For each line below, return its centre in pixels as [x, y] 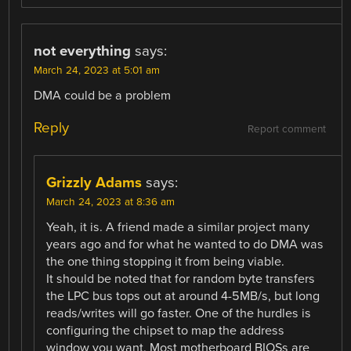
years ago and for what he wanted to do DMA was [185, 245]
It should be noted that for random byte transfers [181, 279]
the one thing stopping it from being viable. [166, 262]
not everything [83, 51]
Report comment [286, 130]
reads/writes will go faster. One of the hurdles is [179, 314]
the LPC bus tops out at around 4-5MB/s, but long [183, 297]
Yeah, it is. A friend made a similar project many [178, 228]
